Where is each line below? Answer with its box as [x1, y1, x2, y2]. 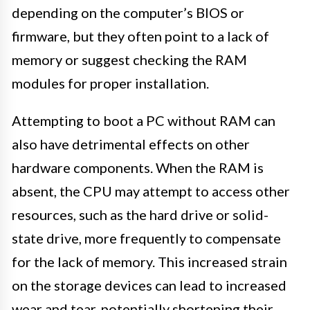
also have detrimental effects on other [12, 135, 250, 152]
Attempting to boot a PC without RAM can [12, 111, 275, 129]
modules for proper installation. [12, 74, 209, 91]
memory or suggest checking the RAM [12, 51, 247, 68]
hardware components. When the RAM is [12, 158, 264, 176]
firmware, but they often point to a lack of [12, 27, 269, 44]
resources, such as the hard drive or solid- [12, 206, 268, 223]
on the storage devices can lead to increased [12, 276, 286, 293]
